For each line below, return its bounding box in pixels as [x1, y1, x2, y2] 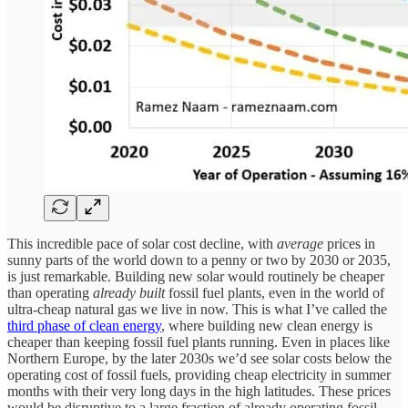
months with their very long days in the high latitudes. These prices [7, 383, 391, 400]
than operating [7, 285, 93, 301]
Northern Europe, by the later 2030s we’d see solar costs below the [7, 351, 392, 367]
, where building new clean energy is [161, 318, 372, 334]
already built [93, 285, 168, 301]
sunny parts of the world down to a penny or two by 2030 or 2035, [7, 252, 391, 269]
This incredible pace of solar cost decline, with [7, 236, 277, 252]
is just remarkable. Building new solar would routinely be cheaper [7, 269, 384, 285]
